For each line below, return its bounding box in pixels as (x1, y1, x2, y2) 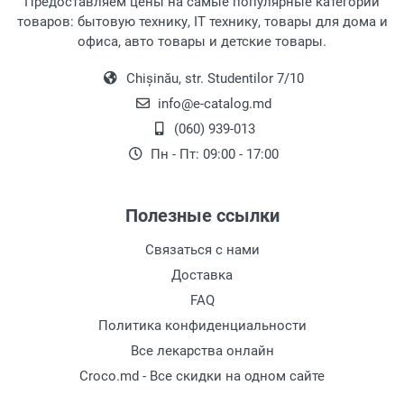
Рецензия (37, 56, 100, 73)
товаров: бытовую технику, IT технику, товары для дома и (16, 14, 388, 30)
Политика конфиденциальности (97, 317, 307, 334)
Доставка (171, 267, 233, 283)
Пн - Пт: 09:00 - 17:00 (147, 146, 279, 162)
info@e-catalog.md (154, 96, 271, 112)
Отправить (67, 233, 148, 252)
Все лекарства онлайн (130, 343, 274, 359)
